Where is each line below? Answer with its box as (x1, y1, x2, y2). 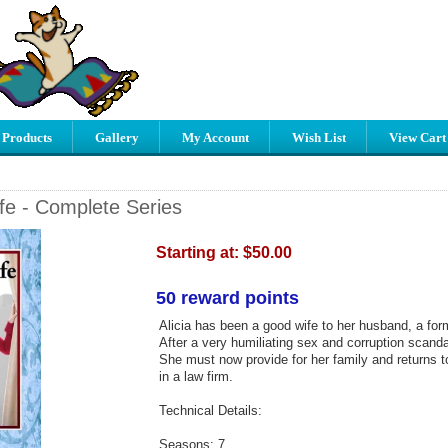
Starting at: (155, 243, 243, 261)
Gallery (95, 130, 139, 145)
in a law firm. (158, 368, 233, 384)
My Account (182, 130, 249, 145)
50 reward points (155, 287, 299, 308)
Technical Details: (158, 402, 262, 418)
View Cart (389, 130, 446, 145)
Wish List (292, 130, 346, 145)
